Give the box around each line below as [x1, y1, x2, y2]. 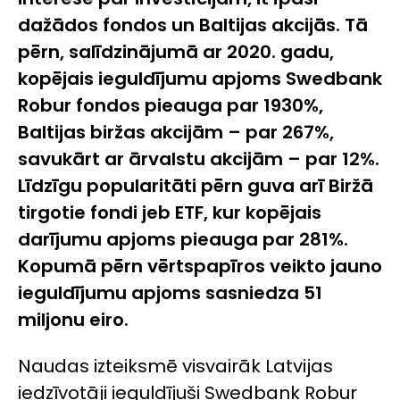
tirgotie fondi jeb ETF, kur [18, 199, 246, 225]
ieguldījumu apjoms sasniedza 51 [18, 279, 322, 305]
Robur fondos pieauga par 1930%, [18, 92, 323, 118]
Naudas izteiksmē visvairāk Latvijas [18, 354, 333, 379]
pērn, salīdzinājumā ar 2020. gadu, [18, 38, 334, 64]
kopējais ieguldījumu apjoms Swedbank [18, 65, 382, 91]
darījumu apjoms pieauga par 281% [18, 226, 344, 252]
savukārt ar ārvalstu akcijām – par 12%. [18, 146, 379, 171]
